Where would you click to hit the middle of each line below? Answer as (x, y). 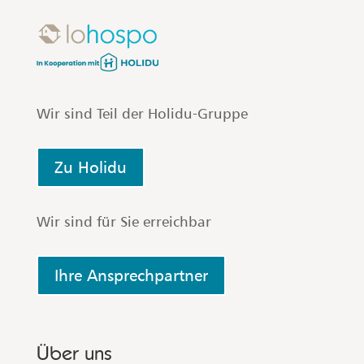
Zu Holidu (90, 167)
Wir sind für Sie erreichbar (123, 221)
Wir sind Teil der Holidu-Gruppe (142, 113)
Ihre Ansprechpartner (131, 275)
